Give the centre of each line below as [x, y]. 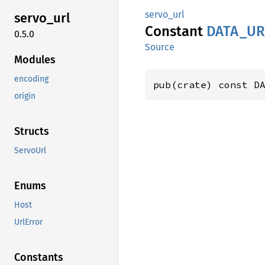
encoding [31, 79]
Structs [32, 131]
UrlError [28, 222]
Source [160, 47]
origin [25, 96]
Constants [39, 257]
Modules [35, 59]
